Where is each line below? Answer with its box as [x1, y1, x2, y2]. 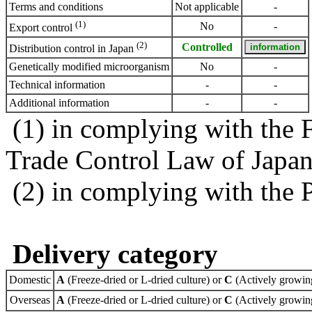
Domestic [9, 273, 51, 286]
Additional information [9, 96, 109, 109]
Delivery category [13, 238, 218, 269]
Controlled [181, 40, 233, 53]
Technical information [9, 78, 105, 91]
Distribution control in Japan [9, 42, 136, 55]
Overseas [10, 293, 50, 306]
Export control [9, 22, 75, 34]
